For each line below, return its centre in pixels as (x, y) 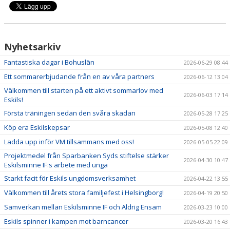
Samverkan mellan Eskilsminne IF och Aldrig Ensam (83, 207)
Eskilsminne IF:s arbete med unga (56, 165)
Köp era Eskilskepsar (37, 127)
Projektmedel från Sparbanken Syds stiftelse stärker (87, 156)
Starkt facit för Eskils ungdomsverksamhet (70, 178)
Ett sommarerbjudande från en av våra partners (79, 76)
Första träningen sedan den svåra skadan (70, 113)
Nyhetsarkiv (32, 47)
